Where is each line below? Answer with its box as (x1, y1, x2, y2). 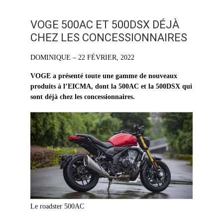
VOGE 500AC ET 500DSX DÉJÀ (30, 18, 180, 31)
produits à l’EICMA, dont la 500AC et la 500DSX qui (30, 82, 193, 90)
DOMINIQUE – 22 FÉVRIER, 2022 (30, 53, 135, 61)
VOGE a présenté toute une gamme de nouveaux (30, 72, 178, 80)
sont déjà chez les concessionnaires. (30, 93, 135, 101)
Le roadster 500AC (30, 203, 85, 211)
